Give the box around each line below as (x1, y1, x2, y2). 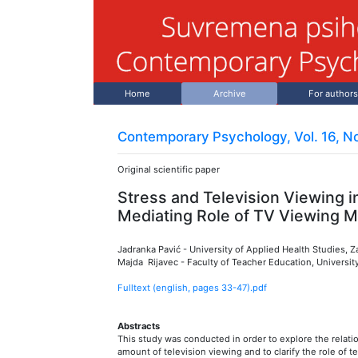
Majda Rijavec (117, 256, 178, 268)
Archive (213, 88, 246, 100)
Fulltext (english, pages (117, 281, 221, 293)
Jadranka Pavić (117, 243, 181, 255)
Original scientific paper (117, 163, 220, 175)
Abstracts (117, 320, 160, 332)
